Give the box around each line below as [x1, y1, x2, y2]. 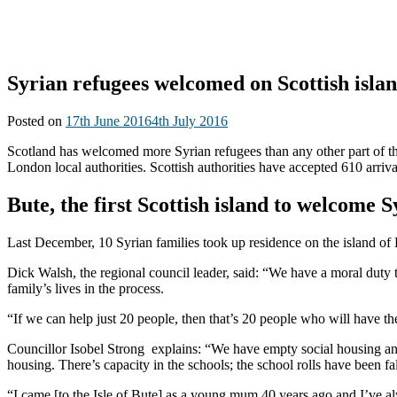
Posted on [7, 113, 66, 128]
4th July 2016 [152, 113, 228, 128]
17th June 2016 [66, 113, 152, 128]
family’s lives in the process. [7, 280, 164, 296]
